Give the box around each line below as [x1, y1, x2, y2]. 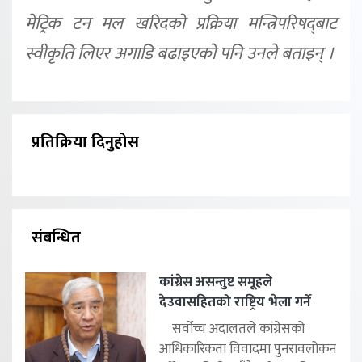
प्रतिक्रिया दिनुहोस [32, 128, 139, 156]
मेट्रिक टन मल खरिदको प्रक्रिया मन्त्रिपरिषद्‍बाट [25, 8, 337, 39]
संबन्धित [32, 223, 81, 251]
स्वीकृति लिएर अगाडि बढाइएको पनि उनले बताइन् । [25, 38, 335, 69]
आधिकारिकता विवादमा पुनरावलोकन [159, 337, 336, 360]
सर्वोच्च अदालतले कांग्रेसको [159, 317, 305, 340]
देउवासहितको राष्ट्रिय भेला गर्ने [159, 290, 311, 314]
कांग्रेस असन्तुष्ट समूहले [159, 270, 272, 293]
